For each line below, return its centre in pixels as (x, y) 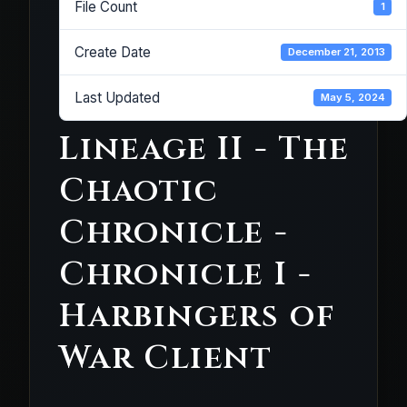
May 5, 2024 (352, 97)
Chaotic (139, 190)
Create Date (113, 52)
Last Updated (117, 97)
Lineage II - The (204, 149)
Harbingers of (198, 316)
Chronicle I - (186, 274)
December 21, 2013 (336, 51)
